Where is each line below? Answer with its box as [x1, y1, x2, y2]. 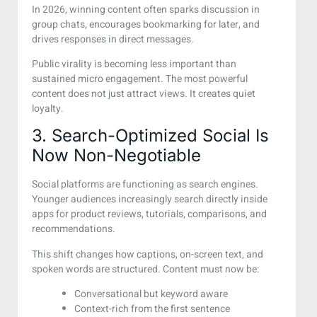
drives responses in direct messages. [32, 31, 194, 47]
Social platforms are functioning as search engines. [32, 177, 258, 192]
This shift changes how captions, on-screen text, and [32, 246, 263, 262]
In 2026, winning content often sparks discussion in [32, 1, 260, 17]
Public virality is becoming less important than [32, 56, 236, 71]
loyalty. [32, 100, 64, 116]
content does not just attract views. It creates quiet [32, 86, 255, 101]
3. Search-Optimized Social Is [32, 125, 269, 146]
